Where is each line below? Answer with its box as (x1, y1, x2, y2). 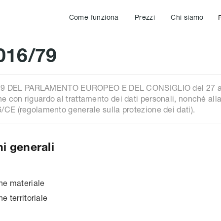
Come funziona (69, 13, 119, 21)
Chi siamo (171, 13, 204, 21)
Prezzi (134, 13, 155, 21)
